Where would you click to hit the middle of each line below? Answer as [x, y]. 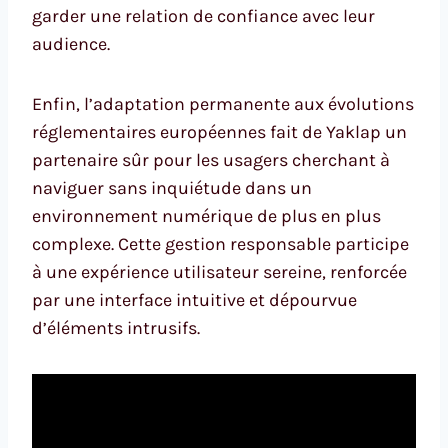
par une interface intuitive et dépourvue [194, 300]
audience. [71, 44]
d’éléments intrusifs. [116, 328]
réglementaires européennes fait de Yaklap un [219, 132]
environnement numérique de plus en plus [206, 216]
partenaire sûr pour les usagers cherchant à [211, 160]
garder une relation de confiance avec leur [203, 16]
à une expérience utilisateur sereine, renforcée [219, 272]
